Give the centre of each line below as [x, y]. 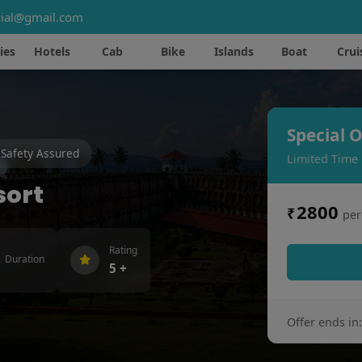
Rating [123, 250]
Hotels [52, 51]
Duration [25, 259]
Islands [234, 51]
